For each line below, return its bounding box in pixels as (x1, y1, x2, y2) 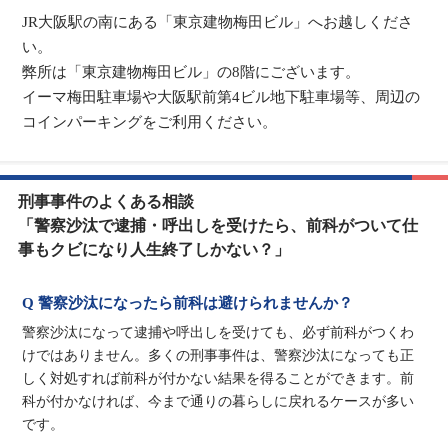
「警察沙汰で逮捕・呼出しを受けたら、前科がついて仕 (17, 216, 418, 234)
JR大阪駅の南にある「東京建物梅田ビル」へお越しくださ (22, 13, 414, 30)
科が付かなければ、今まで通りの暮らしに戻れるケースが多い (22, 393, 415, 409)
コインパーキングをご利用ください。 (22, 113, 278, 130)
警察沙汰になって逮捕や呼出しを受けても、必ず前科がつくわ (22, 324, 415, 340)
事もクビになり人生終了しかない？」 (17, 240, 290, 258)
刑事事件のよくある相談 (17, 192, 194, 210)
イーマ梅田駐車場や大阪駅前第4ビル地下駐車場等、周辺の (22, 88, 421, 105)
